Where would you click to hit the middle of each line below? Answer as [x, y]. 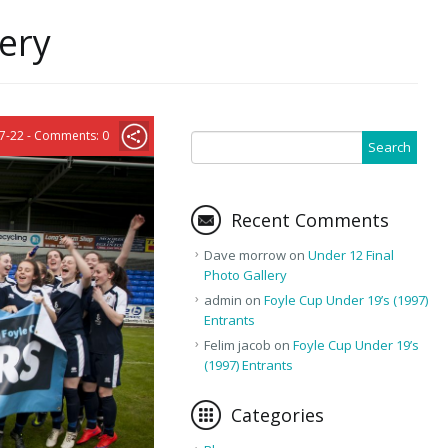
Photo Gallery [245, 274]
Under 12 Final [350, 254]
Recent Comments [309, 219]
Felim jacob [237, 344]
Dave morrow [244, 254]
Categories [277, 414]
